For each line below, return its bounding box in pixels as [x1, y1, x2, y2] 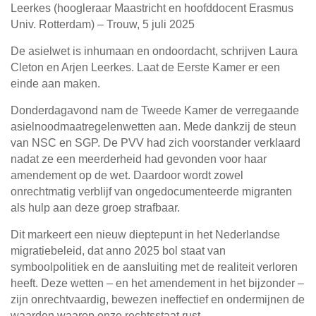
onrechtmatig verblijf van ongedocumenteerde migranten [11, 186, 292, 198]
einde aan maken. [11, 78, 100, 90]
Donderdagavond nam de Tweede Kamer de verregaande [11, 104, 299, 117]
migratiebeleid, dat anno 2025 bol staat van [11, 245, 226, 257]
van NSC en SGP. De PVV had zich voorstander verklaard [11, 137, 300, 150]
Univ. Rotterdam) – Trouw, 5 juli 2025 [11, 18, 195, 31]
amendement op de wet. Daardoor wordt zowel [11, 169, 243, 182]
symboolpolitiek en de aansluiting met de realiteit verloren [11, 261, 298, 274]
